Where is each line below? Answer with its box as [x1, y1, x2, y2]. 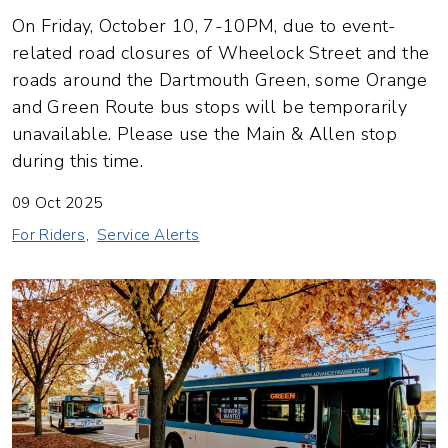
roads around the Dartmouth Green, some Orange [12, 68, 428, 93]
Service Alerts [97, 225, 200, 246]
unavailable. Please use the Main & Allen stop [12, 122, 398, 147]
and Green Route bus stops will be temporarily [12, 95, 408, 120]
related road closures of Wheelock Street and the [12, 41, 430, 66]
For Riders [12, 225, 86, 246]
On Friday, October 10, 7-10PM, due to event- [12, 14, 397, 39]
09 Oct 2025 [12, 193, 103, 214]
